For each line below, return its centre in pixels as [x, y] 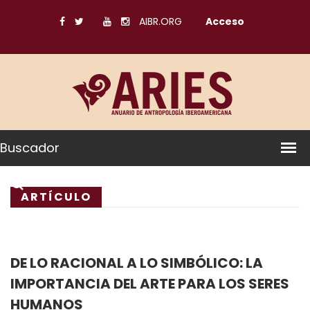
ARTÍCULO [56, 197]
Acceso [225, 21]
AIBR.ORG [160, 21]
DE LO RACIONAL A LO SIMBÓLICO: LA [137, 263]
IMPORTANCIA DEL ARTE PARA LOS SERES [150, 284]
